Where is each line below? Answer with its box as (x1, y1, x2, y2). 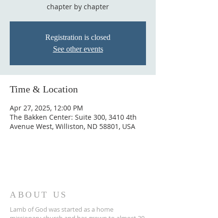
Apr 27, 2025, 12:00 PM (10, 103, 83, 112)
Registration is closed (45, 33, 110, 41)
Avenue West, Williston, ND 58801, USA (10, 122, 135, 131)
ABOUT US (10, 190, 68, 200)
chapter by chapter (47, 2, 109, 11)
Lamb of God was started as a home (10, 205, 113, 214)
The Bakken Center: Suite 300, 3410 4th (10, 112, 137, 122)
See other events (53, 45, 103, 53)
